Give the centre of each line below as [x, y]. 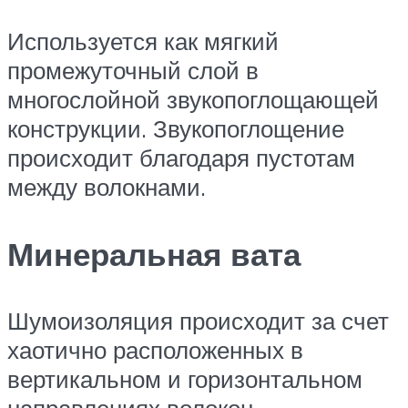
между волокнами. [107, 187]
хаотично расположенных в [155, 349]
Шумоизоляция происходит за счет [198, 320]
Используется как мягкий [143, 41]
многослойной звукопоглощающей [193, 100]
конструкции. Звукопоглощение [176, 129]
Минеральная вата [154, 254]
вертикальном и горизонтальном [185, 378]
